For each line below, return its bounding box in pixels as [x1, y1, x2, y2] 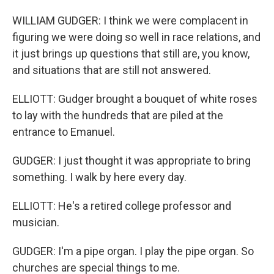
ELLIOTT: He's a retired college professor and [12, 199, 231, 212]
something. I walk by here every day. [12, 171, 187, 183]
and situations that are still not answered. [12, 64, 211, 76]
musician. [12, 216, 59, 229]
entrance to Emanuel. [12, 125, 115, 138]
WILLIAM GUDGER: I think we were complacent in [12, 14, 248, 27]
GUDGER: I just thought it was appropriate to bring [12, 154, 251, 167]
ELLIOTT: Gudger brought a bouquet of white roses [12, 92, 257, 105]
